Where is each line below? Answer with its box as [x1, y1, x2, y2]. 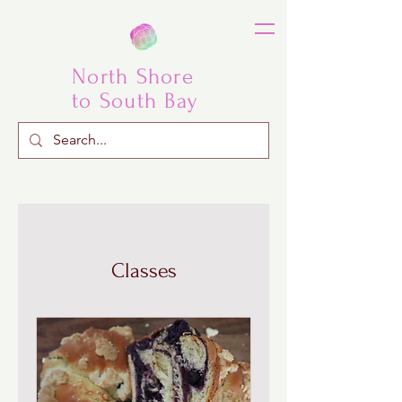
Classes [110, 258, 177, 283]
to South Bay [72, 89, 198, 113]
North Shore [72, 65, 194, 89]
